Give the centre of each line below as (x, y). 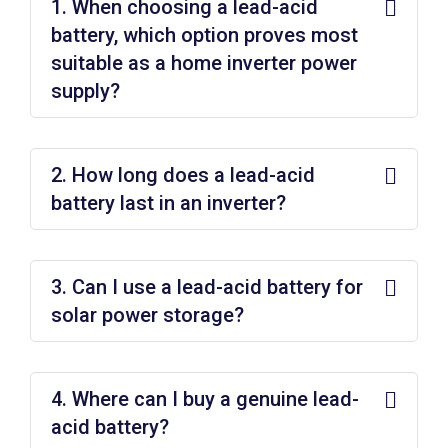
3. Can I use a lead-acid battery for (207, 286)
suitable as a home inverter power (204, 62)
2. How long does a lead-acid (183, 174)
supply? (85, 90)
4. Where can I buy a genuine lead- (205, 398)
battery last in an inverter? (168, 202)
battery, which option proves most (204, 34)
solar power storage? (147, 314)
